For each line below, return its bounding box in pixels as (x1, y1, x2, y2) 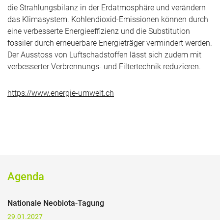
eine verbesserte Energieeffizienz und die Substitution (7, 27, 190, 36)
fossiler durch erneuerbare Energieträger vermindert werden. (7, 38, 212, 48)
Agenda (7, 170, 44, 183)
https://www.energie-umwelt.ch (7, 88, 114, 98)
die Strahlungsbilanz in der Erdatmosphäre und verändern (7, 3, 206, 12)
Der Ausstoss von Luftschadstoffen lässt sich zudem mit (7, 50, 201, 59)
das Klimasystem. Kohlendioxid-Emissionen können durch (7, 15, 208, 24)
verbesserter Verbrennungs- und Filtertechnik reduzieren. (7, 62, 201, 71)
